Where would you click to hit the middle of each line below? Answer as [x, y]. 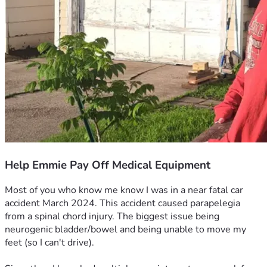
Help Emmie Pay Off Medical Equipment [108, 165]
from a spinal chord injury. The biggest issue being [112, 217]
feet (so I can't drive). [49, 243]
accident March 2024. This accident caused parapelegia [122, 204]
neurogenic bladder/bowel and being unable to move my [125, 230]
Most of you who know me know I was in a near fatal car [124, 190]
